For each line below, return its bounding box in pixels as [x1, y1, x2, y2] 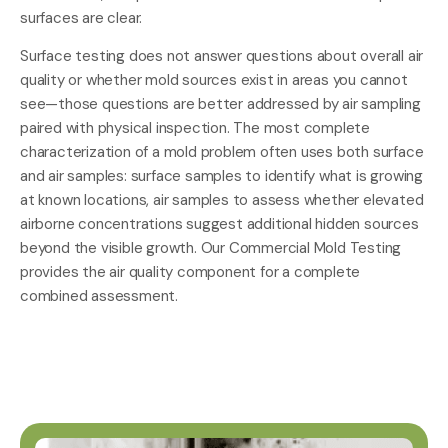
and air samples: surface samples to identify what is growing [20, 166, 423, 187]
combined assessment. [20, 286, 179, 307]
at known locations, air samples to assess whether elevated [20, 190, 424, 211]
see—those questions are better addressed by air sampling [20, 94, 421, 115]
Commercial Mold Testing [228, 238, 402, 259]
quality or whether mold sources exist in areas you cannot [20, 70, 408, 91]
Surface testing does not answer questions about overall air [20, 46, 424, 67]
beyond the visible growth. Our [20, 238, 229, 259]
